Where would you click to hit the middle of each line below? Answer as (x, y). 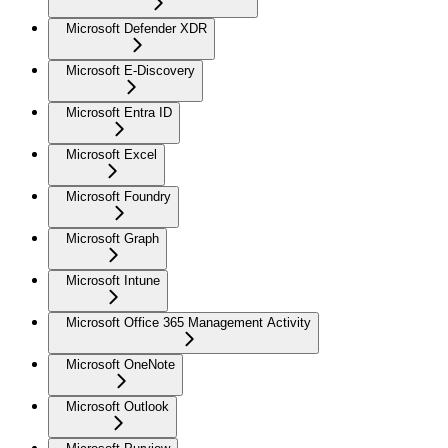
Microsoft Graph (112, 239)
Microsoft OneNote (120, 365)
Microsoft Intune (113, 281)
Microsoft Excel (111, 155)
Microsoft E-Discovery (130, 71)
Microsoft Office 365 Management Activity (188, 323)
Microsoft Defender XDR (136, 29)
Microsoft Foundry (118, 197)
